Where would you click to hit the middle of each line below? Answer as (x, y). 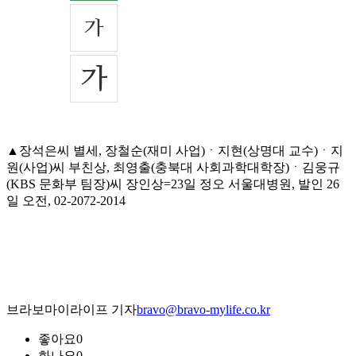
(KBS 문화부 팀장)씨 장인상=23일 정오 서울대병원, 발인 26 (173, 184)
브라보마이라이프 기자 (72, 310)
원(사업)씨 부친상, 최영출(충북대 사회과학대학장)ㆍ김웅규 (173, 168)
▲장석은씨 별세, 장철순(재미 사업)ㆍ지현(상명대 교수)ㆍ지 (175, 151)
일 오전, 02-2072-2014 (66, 201)
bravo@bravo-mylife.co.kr (203, 310)
